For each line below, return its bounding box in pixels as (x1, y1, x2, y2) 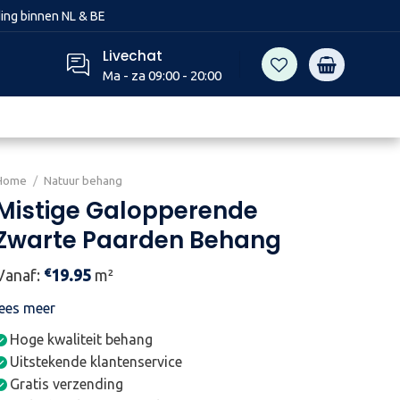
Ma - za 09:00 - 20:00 (102, 68, 221, 84)
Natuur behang (44, 173, 123, 187)
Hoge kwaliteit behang (10, 331, 154, 347)
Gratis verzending (10, 376, 124, 392)
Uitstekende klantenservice (10, 354, 183, 370)
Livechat (102, 46, 162, 65)
